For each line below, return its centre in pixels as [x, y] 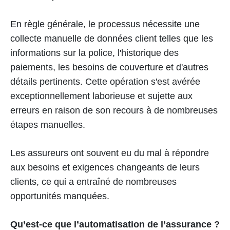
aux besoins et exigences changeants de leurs [105, 167]
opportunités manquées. [60, 196]
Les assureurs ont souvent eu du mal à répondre [110, 153]
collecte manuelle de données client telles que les [112, 38]
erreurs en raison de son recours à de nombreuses [114, 110]
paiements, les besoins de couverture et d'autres [109, 67]
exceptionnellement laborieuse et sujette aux [101, 96]
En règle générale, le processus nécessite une [105, 24]
